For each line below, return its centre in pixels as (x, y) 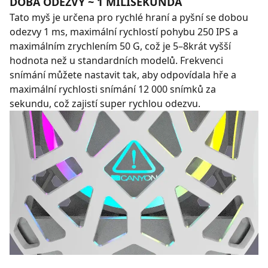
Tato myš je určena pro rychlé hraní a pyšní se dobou (129, 18)
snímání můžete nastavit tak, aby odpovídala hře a (123, 75)
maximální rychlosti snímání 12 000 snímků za (113, 89)
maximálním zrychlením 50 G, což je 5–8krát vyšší (120, 46)
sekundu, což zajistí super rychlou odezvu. (105, 104)
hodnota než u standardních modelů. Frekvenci (116, 61)
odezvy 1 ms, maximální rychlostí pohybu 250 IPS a (124, 32)
